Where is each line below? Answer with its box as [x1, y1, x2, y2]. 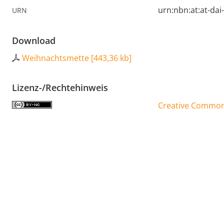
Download [12, 34, 55, 47]
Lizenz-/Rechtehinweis [12, 81, 108, 94]
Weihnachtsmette [22, 52, 89, 64]
